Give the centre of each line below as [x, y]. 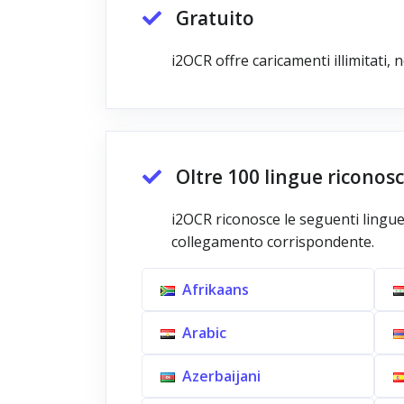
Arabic [204, 333]
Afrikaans [216, 289]
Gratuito [215, 18]
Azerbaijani [221, 376]
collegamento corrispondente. [273, 242]
